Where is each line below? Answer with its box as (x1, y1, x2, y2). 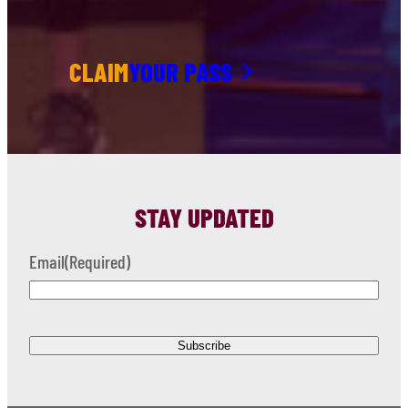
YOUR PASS (128, 55, 232, 87)
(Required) (65, 250, 130, 273)
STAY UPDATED (134, 201, 274, 234)
